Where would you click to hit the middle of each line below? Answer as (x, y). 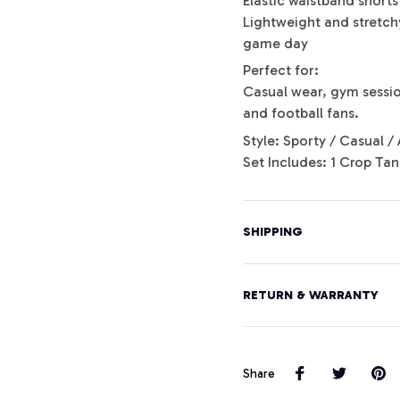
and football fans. (301, 113)
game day (275, 43)
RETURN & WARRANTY (311, 296)
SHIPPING (273, 232)
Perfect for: (281, 71)
